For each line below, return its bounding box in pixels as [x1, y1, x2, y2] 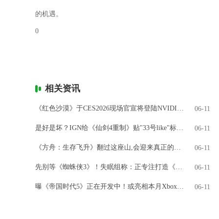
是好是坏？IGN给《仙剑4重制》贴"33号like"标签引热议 [176, 124, 183, 131]
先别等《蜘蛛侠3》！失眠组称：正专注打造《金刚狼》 [175, 163, 182, 171]
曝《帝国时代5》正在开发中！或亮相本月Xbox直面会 [177, 183, 184, 190]
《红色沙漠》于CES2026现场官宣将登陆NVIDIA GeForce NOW [177, 105, 184, 112]
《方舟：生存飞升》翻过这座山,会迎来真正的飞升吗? [174, 144, 181, 151]
